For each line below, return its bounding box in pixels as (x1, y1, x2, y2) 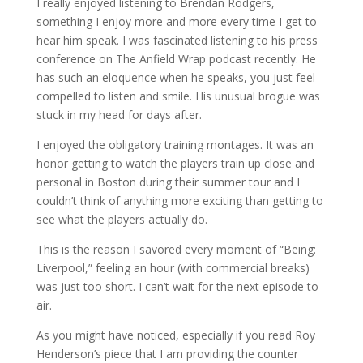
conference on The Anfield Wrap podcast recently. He (36, 51, 316, 66)
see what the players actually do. (36, 211, 207, 227)
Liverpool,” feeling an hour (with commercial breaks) (36, 260, 310, 275)
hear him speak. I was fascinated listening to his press (36, 32, 318, 48)
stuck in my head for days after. (36, 107, 202, 122)
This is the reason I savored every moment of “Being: (36, 241, 316, 257)
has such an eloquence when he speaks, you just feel (36, 70, 315, 85)
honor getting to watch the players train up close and (36, 156, 314, 171)
